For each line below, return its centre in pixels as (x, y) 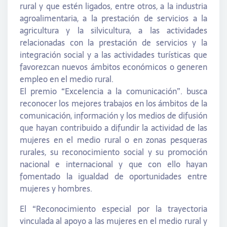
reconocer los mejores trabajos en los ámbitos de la (113, 103)
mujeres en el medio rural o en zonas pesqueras (113, 140)
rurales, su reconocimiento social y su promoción (113, 152)
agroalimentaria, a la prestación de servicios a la (113, 18)
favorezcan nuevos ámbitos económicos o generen (113, 67)
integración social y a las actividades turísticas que (113, 54)
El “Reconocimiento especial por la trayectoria (113, 209)
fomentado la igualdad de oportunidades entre (113, 176)
